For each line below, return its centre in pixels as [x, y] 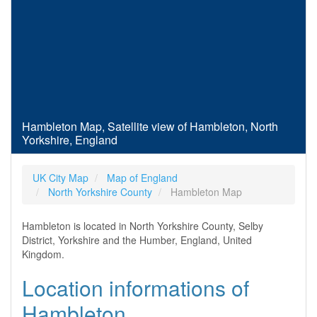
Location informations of [136, 288]
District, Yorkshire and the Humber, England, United [137, 240]
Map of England [142, 178]
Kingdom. [43, 254]
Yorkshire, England [70, 140]
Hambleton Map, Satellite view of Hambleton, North [150, 126]
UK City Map [60, 178]
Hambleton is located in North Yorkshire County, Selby [143, 226]
